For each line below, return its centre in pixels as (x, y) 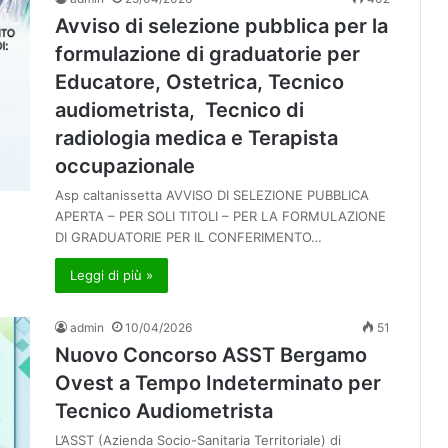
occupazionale (125, 166)
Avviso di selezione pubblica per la (221, 26)
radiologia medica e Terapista (196, 138)
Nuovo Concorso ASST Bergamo (211, 355)
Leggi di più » (111, 275)
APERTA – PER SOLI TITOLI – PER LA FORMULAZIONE (220, 216)
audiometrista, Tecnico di (179, 110)
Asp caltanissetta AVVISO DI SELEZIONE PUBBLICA (212, 195)
